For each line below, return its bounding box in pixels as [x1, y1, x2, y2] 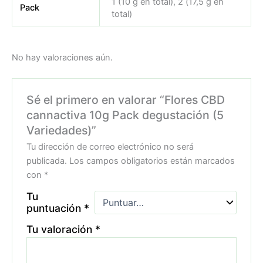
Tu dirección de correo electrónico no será [26, 141, 194, 153]
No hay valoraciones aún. [12, 52, 113, 63]
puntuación [26, 202, 85, 215]
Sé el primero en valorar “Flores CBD [26, 93, 225, 107]
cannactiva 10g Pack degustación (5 [26, 108, 224, 123]
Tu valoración [26, 223, 96, 236]
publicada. [26, 156, 68, 167]
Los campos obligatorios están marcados [69, 156, 235, 167]
